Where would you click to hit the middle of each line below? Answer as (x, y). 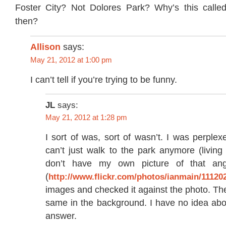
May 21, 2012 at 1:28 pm (86, 118)
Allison (45, 47)
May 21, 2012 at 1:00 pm (71, 60)
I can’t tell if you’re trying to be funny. (104, 80)
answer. (61, 216)
